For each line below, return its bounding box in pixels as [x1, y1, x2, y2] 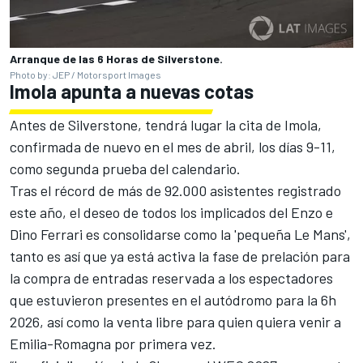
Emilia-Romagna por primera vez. [10, 335, 216, 353]
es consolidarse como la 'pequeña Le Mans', [83, 225, 351, 244]
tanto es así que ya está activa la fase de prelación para [10, 247, 350, 266]
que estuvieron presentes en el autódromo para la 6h [10, 291, 336, 310]
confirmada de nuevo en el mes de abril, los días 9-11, [10, 138, 335, 156]
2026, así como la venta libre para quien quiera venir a [10, 313, 341, 331]
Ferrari [41, 225, 83, 244]
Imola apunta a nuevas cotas [10, 79, 254, 104]
